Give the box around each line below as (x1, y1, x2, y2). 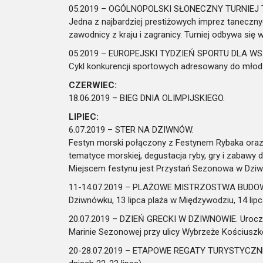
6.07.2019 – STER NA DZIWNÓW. (69, 124, 194, 135)
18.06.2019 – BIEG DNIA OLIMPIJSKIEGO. (69, 93, 225, 103)
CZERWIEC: (69, 80, 117, 90)
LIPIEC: (69, 112, 99, 122)
